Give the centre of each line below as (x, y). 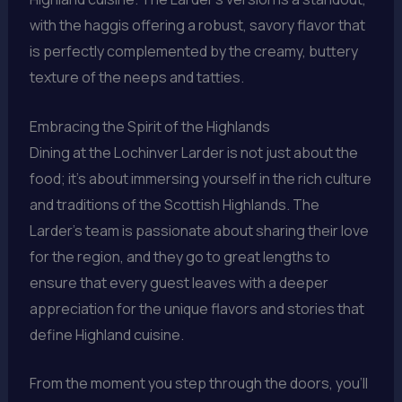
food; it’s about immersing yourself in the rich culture (200, 178)
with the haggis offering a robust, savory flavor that (197, 25)
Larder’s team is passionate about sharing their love (199, 230)
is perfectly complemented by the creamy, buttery (193, 51)
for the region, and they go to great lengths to (179, 256)
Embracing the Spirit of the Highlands (149, 126)
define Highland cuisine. (106, 334)
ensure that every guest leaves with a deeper (179, 282)
